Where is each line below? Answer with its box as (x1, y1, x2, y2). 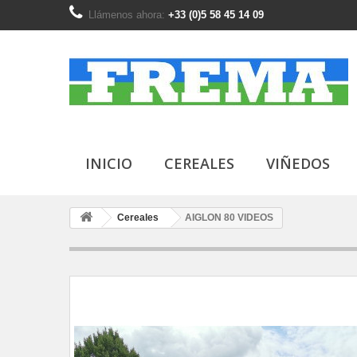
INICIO (85, 154, 132, 173)
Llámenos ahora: (88, 9, 168, 21)
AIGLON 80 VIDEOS (185, 212, 273, 223)
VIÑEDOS (266, 154, 330, 173)
